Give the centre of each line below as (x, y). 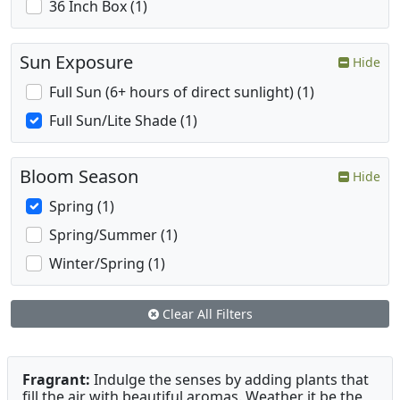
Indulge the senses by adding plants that (229, 380)
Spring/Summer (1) (113, 235)
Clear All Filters (205, 314)
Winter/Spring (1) (107, 264)
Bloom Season (79, 177)
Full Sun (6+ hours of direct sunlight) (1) (182, 92)
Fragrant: (56, 380)
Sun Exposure (76, 62)
